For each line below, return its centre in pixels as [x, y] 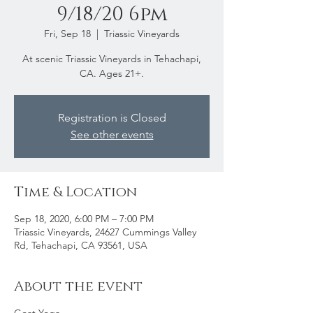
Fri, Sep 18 [67, 34]
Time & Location [75, 192]
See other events [112, 134]
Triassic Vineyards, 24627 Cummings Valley [105, 232]
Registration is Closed [112, 118]
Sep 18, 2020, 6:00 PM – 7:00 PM [84, 219]
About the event [78, 286]
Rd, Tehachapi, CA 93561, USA [81, 245]
